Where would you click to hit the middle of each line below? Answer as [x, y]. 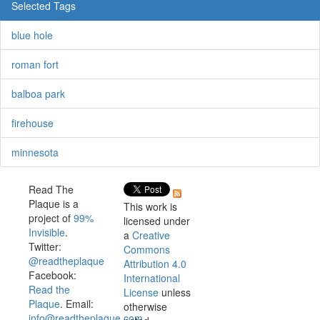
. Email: [76, 303]
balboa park [38, 93]
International [151, 277]
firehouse [32, 122]
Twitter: [45, 246]
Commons [146, 249]
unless [176, 292]
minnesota [35, 152]
